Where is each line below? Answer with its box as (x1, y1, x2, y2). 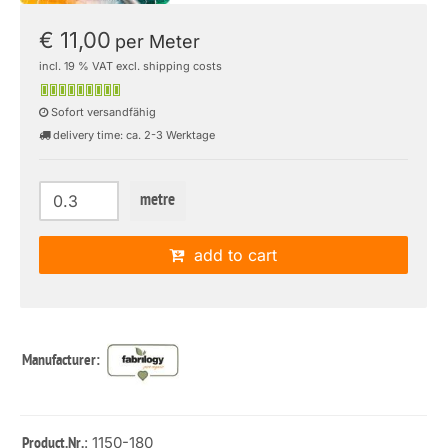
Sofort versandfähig (48, 105, 156, 119)
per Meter (115, 31, 200, 52)
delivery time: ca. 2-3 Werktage (50, 128, 215, 142)
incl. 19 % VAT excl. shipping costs (39, 59, 222, 73)
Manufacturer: (22, 350, 103, 371)
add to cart (184, 245, 278, 265)
